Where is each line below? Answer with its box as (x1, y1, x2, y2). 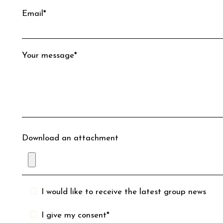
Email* (22, 9, 46, 18)
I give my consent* (41, 211, 110, 220)
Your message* (22, 51, 77, 60)
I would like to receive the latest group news (41, 188, 207, 197)
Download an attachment (22, 134, 118, 143)
